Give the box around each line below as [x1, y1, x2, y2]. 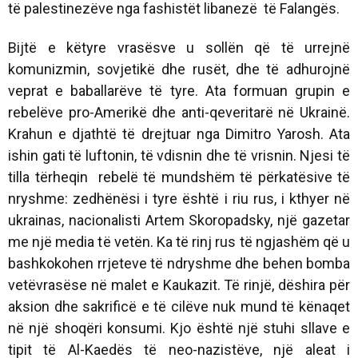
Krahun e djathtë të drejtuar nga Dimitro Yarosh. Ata [8, 125, 350, 142]
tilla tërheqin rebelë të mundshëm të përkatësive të [8, 168, 350, 185]
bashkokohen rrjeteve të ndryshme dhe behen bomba [8, 254, 350, 272]
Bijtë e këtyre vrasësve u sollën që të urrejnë [8, 38, 350, 56]
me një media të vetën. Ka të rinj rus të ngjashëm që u [8, 233, 350, 250]
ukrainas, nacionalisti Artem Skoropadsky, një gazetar [8, 211, 350, 229]
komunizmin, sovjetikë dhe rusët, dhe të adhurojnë [8, 60, 350, 78]
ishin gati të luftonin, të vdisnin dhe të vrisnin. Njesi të [8, 146, 350, 164]
